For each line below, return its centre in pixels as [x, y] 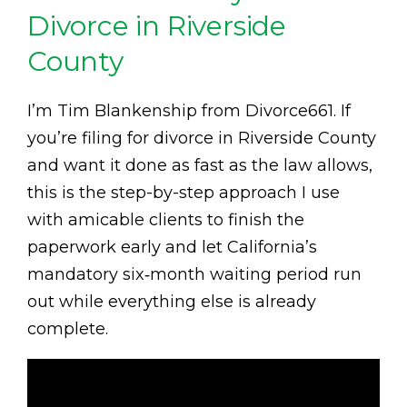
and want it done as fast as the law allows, [200, 166]
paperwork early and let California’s [172, 248]
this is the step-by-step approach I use [184, 193]
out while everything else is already [172, 302]
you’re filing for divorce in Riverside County [202, 139]
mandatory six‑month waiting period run [194, 275]
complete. [68, 329]
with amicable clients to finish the [166, 220]
